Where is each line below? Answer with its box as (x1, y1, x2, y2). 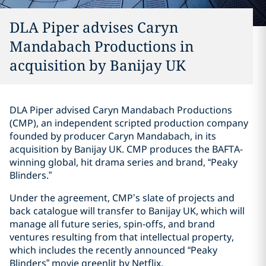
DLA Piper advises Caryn (9, 17, 178, 37)
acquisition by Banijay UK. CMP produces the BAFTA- (9, 142, 243, 156)
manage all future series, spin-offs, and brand (9, 217, 215, 230)
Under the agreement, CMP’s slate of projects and (9, 191, 235, 204)
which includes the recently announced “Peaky (9, 243, 217, 256)
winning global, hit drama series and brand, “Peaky (9, 156, 237, 169)
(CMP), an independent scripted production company (9, 116, 248, 129)
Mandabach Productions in (9, 36, 194, 56)
